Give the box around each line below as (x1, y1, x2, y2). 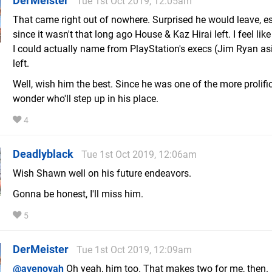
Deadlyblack (13, 148, 73, 161)
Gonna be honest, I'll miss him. (13, 188, 143, 200)
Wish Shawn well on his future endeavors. (13, 168, 191, 180)
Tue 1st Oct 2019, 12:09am (76, 244, 192, 256)
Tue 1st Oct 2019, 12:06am (81, 149, 197, 161)
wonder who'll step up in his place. (13, 93, 158, 105)
